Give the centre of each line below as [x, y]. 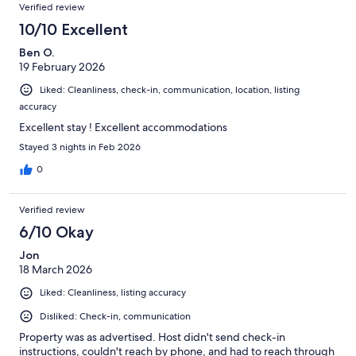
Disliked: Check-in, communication [115, 316]
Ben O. [37, 53]
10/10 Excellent [74, 30]
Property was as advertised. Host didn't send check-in [152, 337]
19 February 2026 [62, 67]
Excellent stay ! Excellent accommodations [123, 128]
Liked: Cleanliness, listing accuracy [113, 293]
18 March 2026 [56, 270]
